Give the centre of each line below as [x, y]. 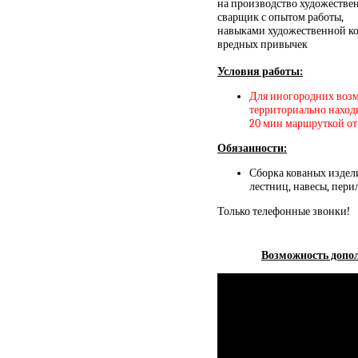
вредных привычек [263, 44]
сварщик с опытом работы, [282, 17]
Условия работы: [260, 71]
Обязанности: [252, 148]
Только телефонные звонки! [284, 211]
